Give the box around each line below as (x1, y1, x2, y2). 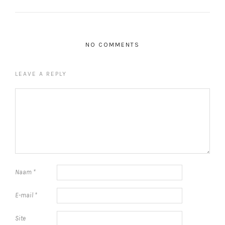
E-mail (15, 191, 35, 199)
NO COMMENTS (85, 41, 140, 49)
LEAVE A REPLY (15, 70, 67, 78)
